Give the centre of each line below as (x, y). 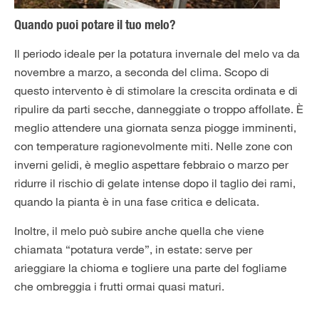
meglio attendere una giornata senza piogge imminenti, (155, 127)
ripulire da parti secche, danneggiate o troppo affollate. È (159, 109)
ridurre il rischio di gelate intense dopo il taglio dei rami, (155, 183)
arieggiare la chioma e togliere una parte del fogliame (151, 268)
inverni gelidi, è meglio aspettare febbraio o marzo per (151, 164)
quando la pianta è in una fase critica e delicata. (137, 202)
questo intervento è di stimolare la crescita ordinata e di (156, 90)
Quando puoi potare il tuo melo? (95, 26)
